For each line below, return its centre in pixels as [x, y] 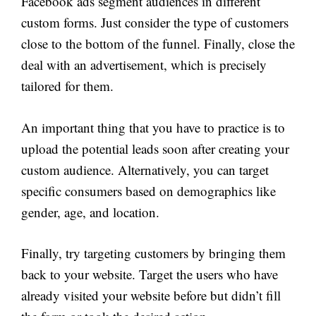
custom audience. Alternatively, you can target [145, 169]
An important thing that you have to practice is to [153, 127]
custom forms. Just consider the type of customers [155, 22]
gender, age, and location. [90, 212]
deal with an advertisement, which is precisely [144, 65]
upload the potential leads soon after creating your [155, 148]
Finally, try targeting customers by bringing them [153, 253]
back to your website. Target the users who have [150, 274]
